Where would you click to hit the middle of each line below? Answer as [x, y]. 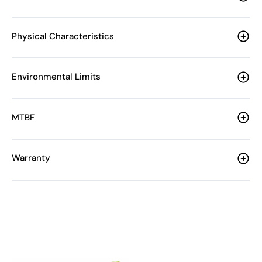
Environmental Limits [56, 77]
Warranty [31, 158]
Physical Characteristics [63, 36]
